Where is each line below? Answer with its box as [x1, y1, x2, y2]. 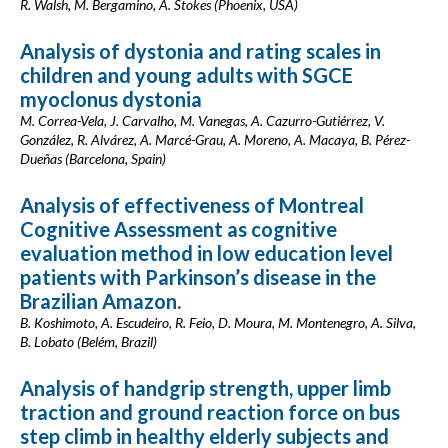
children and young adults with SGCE [20, 63, 353, 87]
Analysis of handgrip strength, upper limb [20, 376, 391, 400]
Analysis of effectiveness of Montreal [20, 193, 364, 217]
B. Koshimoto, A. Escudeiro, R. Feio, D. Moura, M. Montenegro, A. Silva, [20, 314, 416, 331]
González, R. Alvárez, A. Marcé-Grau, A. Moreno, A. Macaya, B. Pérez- [20, 131, 410, 148]
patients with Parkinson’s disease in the [20, 265, 376, 289]
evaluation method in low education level [20, 241, 393, 265]
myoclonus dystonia [20, 87, 202, 111]
